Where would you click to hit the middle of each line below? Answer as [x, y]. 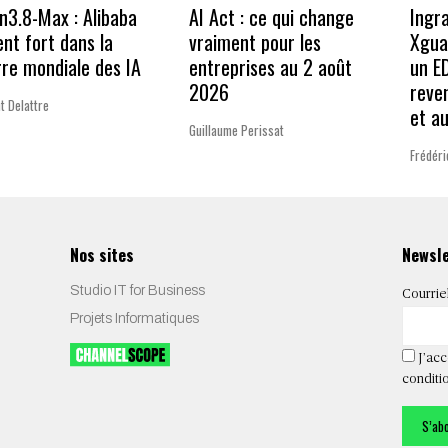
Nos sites [102, 255]
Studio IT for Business [137, 291]
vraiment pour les [254, 42]
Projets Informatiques [134, 319]
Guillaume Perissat [236, 130]
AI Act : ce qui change [271, 17]
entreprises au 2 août [270, 67]
